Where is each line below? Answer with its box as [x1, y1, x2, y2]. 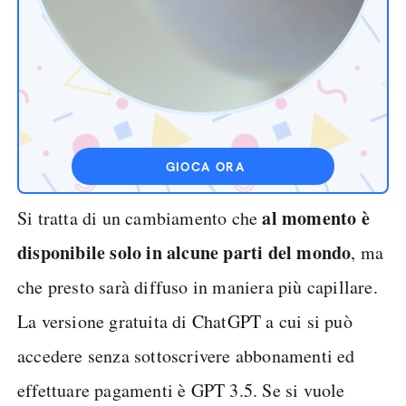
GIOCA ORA [165, 159, 246, 175]
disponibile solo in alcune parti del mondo [17, 239, 352, 266]
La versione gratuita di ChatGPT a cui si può [17, 309, 353, 333]
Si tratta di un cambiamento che [17, 206, 258, 230]
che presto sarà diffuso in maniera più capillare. [17, 275, 378, 299]
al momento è [257, 205, 370, 231]
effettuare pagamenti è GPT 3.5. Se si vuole [17, 378, 345, 402]
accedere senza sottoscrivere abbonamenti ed [17, 343, 355, 368]
